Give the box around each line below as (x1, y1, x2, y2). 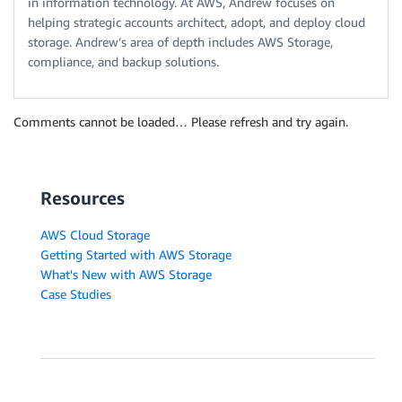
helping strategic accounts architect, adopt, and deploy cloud (28, 14, 365, 31)
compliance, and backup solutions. (28, 54, 219, 70)
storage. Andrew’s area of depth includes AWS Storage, (28, 34, 333, 50)
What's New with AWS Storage (40, 267, 212, 283)
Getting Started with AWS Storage (40, 247, 232, 263)
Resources (40, 188, 125, 209)
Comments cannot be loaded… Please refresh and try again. (13, 114, 348, 130)
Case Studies (40, 286, 111, 302)
